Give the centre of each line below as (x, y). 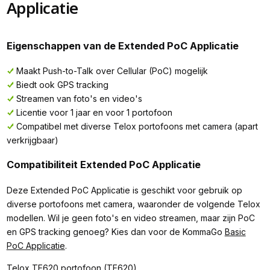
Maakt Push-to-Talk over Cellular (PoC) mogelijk (112, 71)
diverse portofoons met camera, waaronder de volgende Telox (133, 204)
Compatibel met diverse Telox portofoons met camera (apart (137, 127)
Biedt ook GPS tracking (62, 85)
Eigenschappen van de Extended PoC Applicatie (122, 46)
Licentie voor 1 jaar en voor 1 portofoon (94, 113)
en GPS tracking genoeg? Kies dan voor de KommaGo (115, 231)
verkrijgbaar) (32, 140)
